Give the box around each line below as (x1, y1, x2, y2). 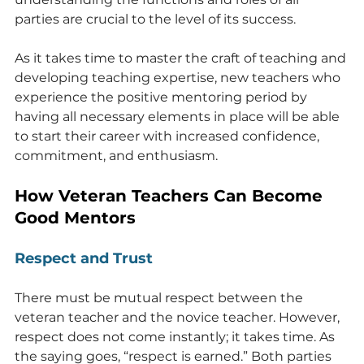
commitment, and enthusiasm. (15, 147, 218, 163)
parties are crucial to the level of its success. (15, 11, 296, 27)
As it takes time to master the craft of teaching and (15, 50, 349, 66)
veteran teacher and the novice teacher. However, (15, 309, 343, 325)
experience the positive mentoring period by (15, 89, 310, 105)
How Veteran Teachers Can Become (15, 185, 327, 206)
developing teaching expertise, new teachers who (15, 69, 344, 85)
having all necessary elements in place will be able (15, 108, 343, 124)
